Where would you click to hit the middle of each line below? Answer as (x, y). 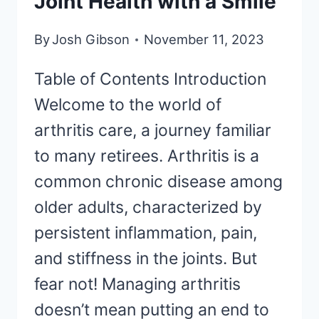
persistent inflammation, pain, (146, 233)
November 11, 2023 (204, 40)
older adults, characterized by (148, 208)
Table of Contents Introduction (150, 79)
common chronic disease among (158, 182)
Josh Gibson (91, 40)
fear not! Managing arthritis (137, 284)
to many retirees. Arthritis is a (147, 156)
